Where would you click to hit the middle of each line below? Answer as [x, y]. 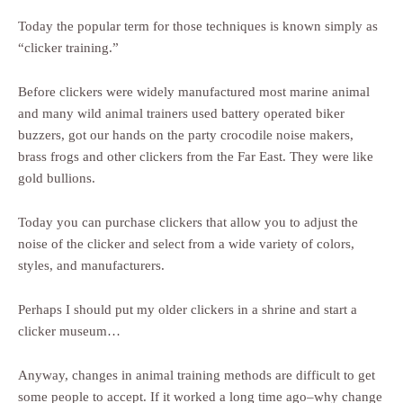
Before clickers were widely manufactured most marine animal [194, 92]
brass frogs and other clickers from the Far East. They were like [196, 157]
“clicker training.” [68, 48]
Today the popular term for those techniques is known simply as [198, 26]
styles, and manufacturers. [91, 265]
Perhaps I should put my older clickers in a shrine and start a [188, 309]
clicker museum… [69, 331]
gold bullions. [57, 178]
